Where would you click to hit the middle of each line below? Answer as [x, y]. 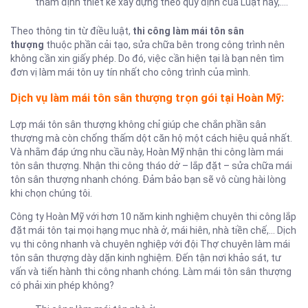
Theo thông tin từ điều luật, [71, 31]
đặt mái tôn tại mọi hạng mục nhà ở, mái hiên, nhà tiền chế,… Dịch [153, 230]
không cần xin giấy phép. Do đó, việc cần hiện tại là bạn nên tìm [147, 58]
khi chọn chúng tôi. [51, 193]
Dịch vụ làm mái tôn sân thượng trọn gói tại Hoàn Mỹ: [147, 98]
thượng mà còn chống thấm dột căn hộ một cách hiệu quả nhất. [151, 138]
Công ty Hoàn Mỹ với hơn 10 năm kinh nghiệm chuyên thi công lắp [153, 216]
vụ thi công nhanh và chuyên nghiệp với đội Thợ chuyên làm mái [150, 244]
